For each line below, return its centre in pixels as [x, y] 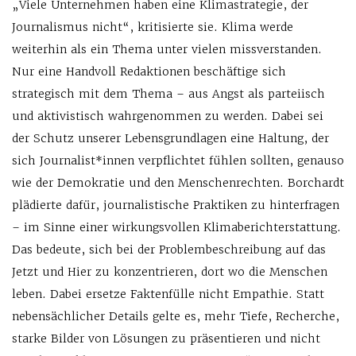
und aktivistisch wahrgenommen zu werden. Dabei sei [168, 116]
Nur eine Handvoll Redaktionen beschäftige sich [149, 72]
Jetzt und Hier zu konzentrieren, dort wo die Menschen [170, 272]
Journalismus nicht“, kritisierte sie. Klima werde [153, 27]
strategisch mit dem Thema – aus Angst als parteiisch [168, 94]
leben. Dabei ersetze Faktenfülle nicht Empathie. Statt [168, 294]
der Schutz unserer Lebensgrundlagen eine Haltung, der [170, 139]
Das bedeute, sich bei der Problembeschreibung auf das [169, 250]
